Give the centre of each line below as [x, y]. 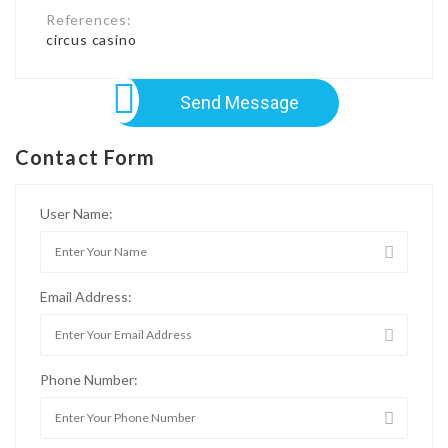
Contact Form [85, 156]
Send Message [239, 102]
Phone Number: [89, 379]
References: [89, 19]
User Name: [76, 213]
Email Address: [86, 296]
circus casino [91, 39]
